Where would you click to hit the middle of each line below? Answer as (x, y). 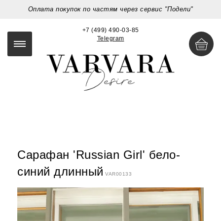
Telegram (110, 38)
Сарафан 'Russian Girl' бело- (99, 154)
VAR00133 (118, 174)
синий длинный (60, 171)
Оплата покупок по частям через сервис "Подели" (110, 9)
